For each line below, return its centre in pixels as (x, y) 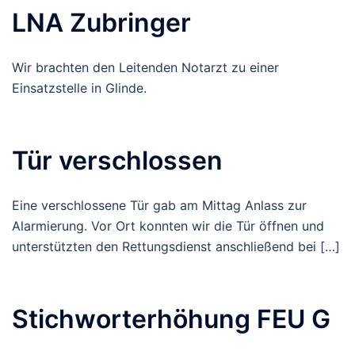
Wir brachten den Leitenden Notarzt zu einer (145, 67)
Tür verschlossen (117, 160)
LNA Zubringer (101, 23)
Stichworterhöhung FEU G (171, 319)
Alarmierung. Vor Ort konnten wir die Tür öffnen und (168, 226)
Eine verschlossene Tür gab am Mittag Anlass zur (159, 205)
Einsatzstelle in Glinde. (79, 88)
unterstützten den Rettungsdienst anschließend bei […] (176, 246)
